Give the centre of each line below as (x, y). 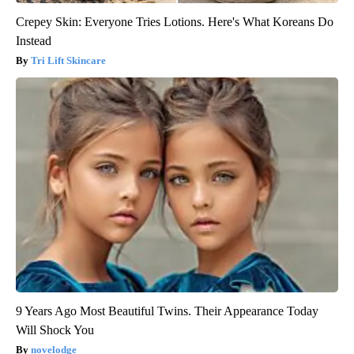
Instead (34, 40)
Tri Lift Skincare (68, 60)
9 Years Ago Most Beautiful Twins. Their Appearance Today (167, 311)
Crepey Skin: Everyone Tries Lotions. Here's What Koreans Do (175, 21)
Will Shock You (55, 330)
